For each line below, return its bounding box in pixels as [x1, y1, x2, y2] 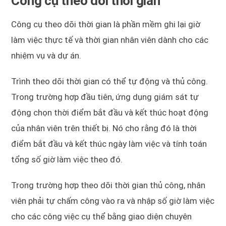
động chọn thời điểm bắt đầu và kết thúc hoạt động [11, 107, 209, 118]
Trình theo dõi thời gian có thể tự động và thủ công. [11, 76, 208, 87]
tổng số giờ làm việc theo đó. [11, 154, 123, 165]
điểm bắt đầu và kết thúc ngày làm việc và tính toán [11, 139, 207, 149]
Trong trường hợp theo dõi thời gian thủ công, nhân [11, 180, 206, 191]
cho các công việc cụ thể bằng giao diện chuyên [11, 211, 192, 222]
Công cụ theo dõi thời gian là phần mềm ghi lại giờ [11, 19, 201, 30]
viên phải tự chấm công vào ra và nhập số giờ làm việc [11, 196, 215, 206]
